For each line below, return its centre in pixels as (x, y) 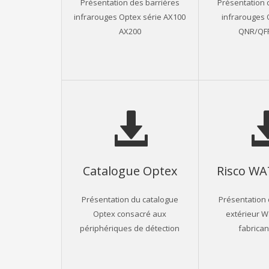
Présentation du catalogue (130, 199)
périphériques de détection (130, 228)
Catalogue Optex (130, 170)
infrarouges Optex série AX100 (130, 16)
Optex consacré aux (130, 213)
